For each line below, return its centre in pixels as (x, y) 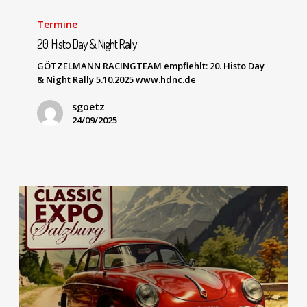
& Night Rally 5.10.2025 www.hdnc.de (117, 79)
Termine (58, 24)
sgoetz (89, 106)
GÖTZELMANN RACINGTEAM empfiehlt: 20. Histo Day (151, 65)
